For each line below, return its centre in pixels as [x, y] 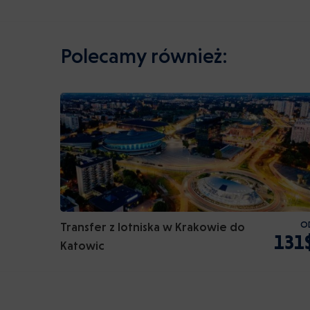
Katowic [82, 246]
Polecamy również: [144, 56]
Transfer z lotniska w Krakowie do [153, 227]
